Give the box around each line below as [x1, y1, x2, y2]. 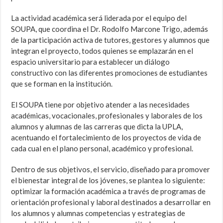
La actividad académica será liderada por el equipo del [11, 13, 187, 23]
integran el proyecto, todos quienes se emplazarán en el [11, 46, 194, 56]
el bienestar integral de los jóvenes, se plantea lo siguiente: [11, 176, 206, 185]
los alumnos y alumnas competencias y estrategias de [11, 209, 186, 218]
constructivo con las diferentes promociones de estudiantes [11, 68, 208, 78]
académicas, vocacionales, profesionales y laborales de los [11, 111, 203, 120]
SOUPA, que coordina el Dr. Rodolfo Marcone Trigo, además [11, 24, 209, 34]
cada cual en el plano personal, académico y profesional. [11, 144, 194, 153]
